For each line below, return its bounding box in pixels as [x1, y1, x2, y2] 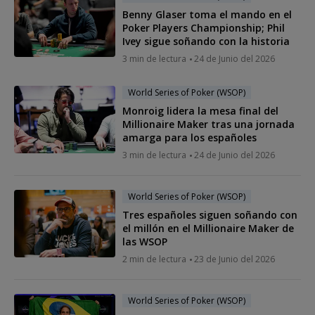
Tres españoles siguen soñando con [122, 207, 297, 221]
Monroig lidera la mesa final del [122, 103, 278, 117]
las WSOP [122, 234, 167, 248]
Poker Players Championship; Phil [122, 20, 285, 34]
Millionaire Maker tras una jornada [122, 117, 295, 131]
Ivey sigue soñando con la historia [122, 34, 290, 48]
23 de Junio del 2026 [194, 252, 275, 265]
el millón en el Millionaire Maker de [122, 221, 294, 235]
